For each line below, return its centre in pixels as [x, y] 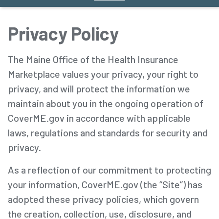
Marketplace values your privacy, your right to [103, 74]
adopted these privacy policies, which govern [103, 199]
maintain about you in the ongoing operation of [106, 103]
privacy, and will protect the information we [99, 88]
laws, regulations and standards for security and [108, 132]
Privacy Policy [63, 33]
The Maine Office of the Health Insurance [93, 59]
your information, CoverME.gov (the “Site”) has [105, 184]
